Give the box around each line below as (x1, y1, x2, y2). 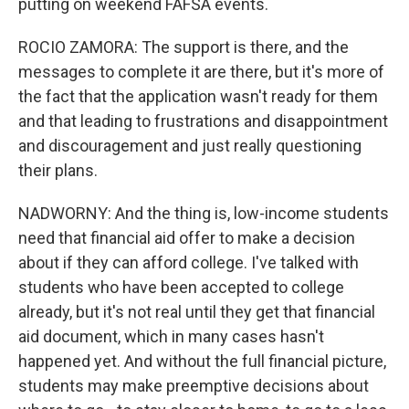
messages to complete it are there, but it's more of (18, 61, 384, 81)
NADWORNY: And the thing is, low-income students (18, 203, 389, 223)
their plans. (18, 160, 98, 180)
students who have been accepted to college (18, 277, 344, 297)
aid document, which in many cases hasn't (18, 326, 324, 346)
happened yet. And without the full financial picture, (18, 351, 386, 371)
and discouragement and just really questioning (18, 135, 362, 155)
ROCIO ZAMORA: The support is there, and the (18, 37, 349, 57)
